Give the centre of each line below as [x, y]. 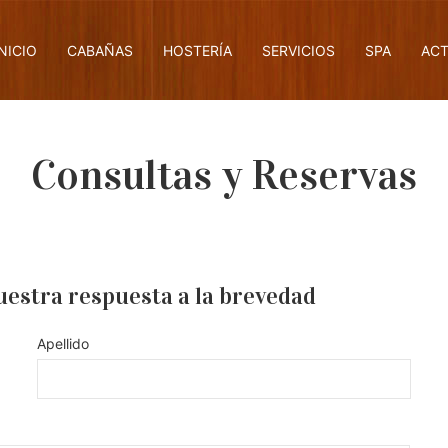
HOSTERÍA [197, 50]
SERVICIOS [298, 50]
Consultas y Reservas [224, 174]
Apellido [63, 343]
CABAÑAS [100, 50]
